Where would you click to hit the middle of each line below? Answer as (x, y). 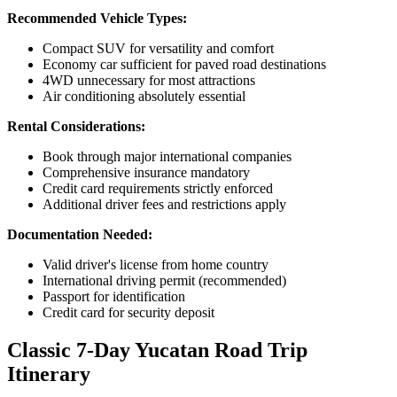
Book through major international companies (167, 156)
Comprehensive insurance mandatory (146, 172)
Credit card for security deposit (128, 312)
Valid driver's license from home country (156, 264)
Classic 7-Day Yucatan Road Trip (157, 350)
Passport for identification (114, 296)
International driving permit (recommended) (164, 280)
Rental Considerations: (76, 126)
